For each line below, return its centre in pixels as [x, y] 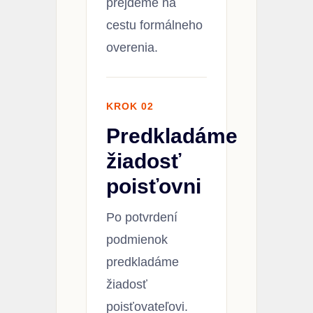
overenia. [132, 47]
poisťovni [154, 186]
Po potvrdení [142, 217]
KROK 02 [130, 106]
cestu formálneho [154, 25]
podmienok [137, 239]
